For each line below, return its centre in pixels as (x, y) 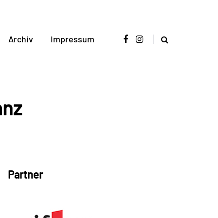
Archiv (20, 39)
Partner (25, 174)
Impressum (72, 39)
